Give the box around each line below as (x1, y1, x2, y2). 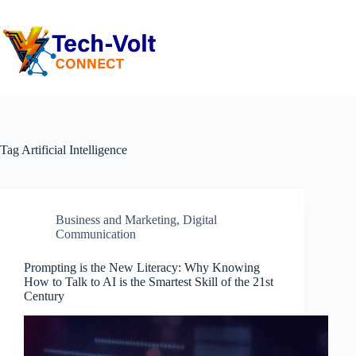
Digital (183, 213, 217, 226)
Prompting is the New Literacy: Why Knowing (24, 261, 260, 274)
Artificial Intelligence (19, 143, 127, 157)
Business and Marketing (56, 213, 176, 226)
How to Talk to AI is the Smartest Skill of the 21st (24, 275, 273, 288)
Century (24, 289, 64, 303)
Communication (56, 227, 136, 241)
